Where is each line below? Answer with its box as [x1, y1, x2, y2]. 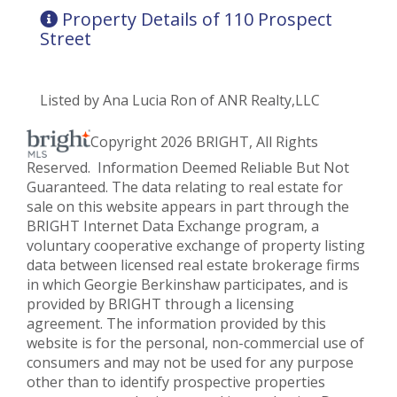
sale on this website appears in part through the [27, 196, 349, 216]
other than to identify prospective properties [27, 371, 325, 392]
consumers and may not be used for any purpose [27, 352, 354, 372]
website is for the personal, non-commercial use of [27, 332, 364, 353]
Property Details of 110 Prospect [62, 6, 332, 31]
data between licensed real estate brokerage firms [27, 254, 360, 275]
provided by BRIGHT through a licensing [27, 293, 294, 314]
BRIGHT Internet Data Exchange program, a [27, 215, 319, 236]
